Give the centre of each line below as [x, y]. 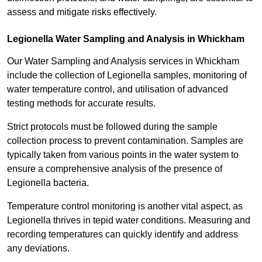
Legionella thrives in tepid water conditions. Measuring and [129, 220]
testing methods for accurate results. [81, 104]
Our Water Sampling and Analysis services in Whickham [123, 61]
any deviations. [38, 249]
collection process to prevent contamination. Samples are [125, 141]
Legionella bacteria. [49, 183]
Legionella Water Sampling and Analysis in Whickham [126, 39]
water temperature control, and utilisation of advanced [118, 89]
